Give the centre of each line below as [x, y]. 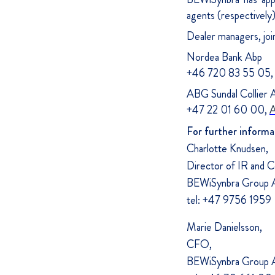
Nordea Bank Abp [224, 57]
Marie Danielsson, [224, 227]
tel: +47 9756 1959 [229, 200]
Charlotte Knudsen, [227, 149]
